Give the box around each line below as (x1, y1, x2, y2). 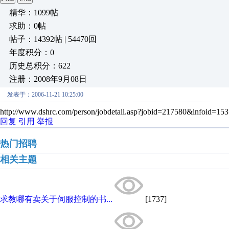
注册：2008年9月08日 (9, 75, 87, 83)
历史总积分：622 (9, 61, 71, 70)
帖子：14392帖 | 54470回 (9, 35, 97, 43)
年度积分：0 (9, 48, 54, 57)
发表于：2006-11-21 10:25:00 (7, 91, 83, 98)
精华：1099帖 (9, 8, 58, 17)
